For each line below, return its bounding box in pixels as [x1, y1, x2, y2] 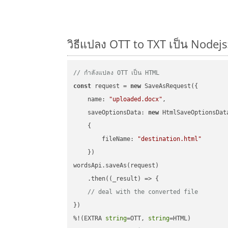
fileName [102, 135, 131, 143]
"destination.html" [137, 135, 202, 143]
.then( [73, 175, 109, 183]
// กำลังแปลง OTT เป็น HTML [73, 69, 160, 77]
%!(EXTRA [73, 215, 106, 222]
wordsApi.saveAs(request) [73, 162, 159, 169]
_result [112, 175, 138, 183]
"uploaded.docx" [109, 96, 163, 103]
